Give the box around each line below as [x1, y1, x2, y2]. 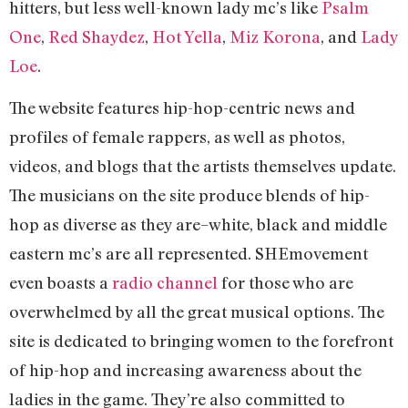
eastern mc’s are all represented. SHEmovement [9, 243, 368, 264]
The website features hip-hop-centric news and [9, 97, 355, 118]
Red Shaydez [48, 25, 145, 46]
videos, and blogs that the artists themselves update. [9, 156, 396, 177]
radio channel [112, 272, 218, 293]
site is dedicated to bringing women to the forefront [9, 331, 393, 352]
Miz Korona [229, 25, 321, 46]
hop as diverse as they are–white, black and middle [9, 214, 387, 235]
